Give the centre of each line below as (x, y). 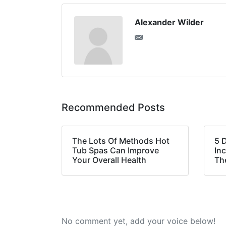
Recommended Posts (113, 108)
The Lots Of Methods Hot (121, 141)
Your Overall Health (109, 160)
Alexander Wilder (169, 22)
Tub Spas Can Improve (116, 151)
